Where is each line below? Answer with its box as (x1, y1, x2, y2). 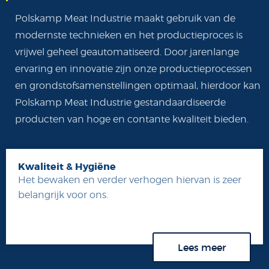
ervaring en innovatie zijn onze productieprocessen (15, 63, 252, 74)
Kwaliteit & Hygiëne (18, 160, 116, 173)
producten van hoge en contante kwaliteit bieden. (15, 113, 249, 125)
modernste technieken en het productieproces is (15, 29, 243, 41)
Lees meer (178, 241, 226, 253)
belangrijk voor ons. (18, 189, 108, 201)
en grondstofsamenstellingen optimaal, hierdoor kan (15, 80, 261, 91)
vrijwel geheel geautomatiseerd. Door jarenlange (15, 46, 239, 58)
